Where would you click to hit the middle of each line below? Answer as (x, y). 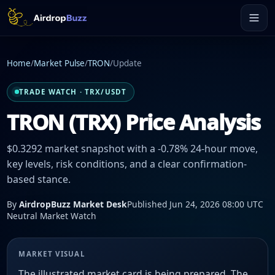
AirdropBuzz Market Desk (73, 204)
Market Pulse (59, 64)
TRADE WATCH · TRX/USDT (73, 92)
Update (127, 64)
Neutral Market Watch (52, 215)
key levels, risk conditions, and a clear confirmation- (127, 164)
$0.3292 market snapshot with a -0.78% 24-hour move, (132, 149)
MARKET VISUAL (52, 254)
